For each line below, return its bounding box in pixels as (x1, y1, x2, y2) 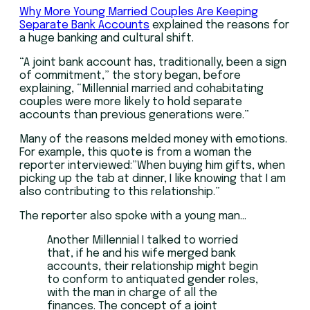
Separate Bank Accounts (19, 19, 149, 31)
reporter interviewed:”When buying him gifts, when (19, 160, 285, 172)
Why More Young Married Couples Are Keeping (19, 6, 258, 18)
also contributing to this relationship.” (19, 186, 220, 198)
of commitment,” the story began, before (19, 70, 241, 82)
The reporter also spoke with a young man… (19, 210, 246, 222)
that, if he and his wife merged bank (47, 248, 236, 259)
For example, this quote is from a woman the (19, 147, 252, 158)
